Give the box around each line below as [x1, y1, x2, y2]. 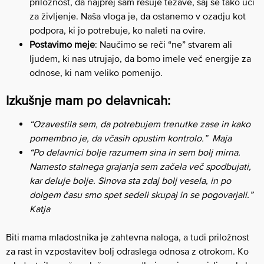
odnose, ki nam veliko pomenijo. [29, 67, 163, 78]
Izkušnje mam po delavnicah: [6, 93, 170, 108]
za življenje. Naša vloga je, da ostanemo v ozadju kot [29, 11, 246, 22]
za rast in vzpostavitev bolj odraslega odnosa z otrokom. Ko [6, 246, 249, 257]
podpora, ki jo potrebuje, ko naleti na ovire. [29, 25, 206, 36]
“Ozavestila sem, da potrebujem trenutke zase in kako [29, 118, 250, 130]
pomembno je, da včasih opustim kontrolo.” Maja [29, 133, 232, 144]
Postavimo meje [29, 39, 95, 50]
